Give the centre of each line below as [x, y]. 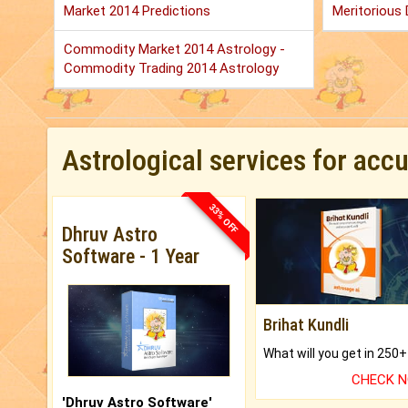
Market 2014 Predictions [137, 11]
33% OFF [224, 218]
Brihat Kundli [306, 325]
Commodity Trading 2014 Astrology [171, 69]
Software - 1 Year [131, 257]
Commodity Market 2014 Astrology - [174, 50]
